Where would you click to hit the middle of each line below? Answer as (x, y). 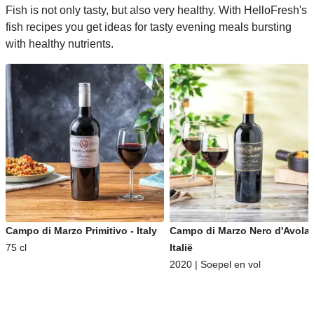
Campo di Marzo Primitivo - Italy (81, 231)
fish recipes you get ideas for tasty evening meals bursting (149, 27)
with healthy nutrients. (60, 44)
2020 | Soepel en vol (215, 264)
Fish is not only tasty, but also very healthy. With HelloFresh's (156, 10)
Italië (181, 247)
